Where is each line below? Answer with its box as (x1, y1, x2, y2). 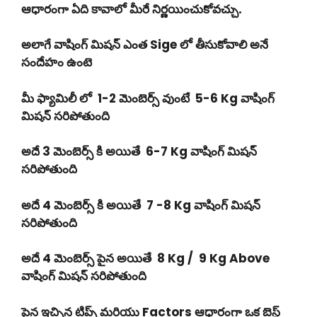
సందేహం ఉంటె (21, 54, 92, 71)
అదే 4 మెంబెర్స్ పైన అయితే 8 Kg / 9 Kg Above (21, 250, 270, 267)
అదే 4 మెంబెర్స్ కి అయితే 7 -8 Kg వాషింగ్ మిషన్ (21, 196, 260, 214)
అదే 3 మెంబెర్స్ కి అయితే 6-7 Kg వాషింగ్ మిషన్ (21, 143, 257, 160)
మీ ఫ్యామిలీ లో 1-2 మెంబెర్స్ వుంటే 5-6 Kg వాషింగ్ (21, 89, 275, 107)
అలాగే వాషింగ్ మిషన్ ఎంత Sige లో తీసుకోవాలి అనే (21, 36, 268, 53)
